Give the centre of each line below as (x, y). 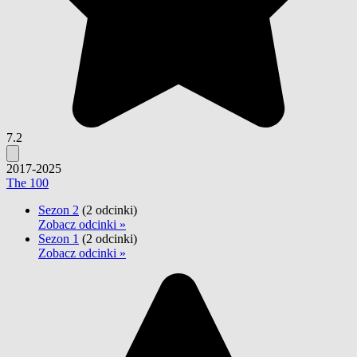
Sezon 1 (59, 238)
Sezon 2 (59, 210)
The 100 (27, 182)
